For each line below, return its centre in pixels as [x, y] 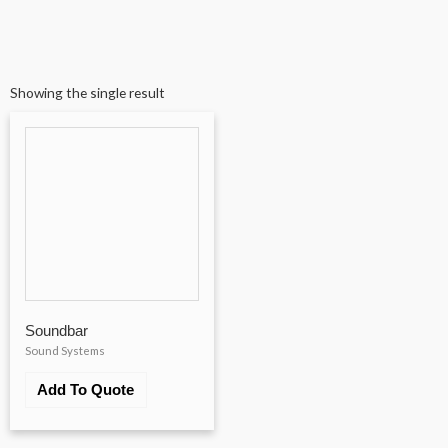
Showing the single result [87, 92]
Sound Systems [65, 351]
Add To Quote [86, 390]
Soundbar [56, 331]
